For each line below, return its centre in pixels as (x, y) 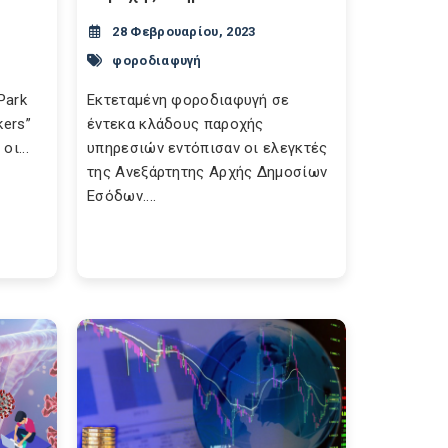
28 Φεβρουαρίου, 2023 (184, 31)
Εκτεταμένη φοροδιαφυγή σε (188, 100)
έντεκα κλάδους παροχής (175, 124)
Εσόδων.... (122, 196)
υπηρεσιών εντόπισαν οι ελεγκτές (207, 148)
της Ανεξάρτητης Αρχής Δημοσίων (207, 172)
